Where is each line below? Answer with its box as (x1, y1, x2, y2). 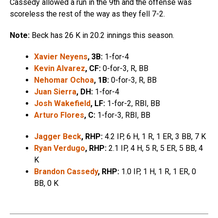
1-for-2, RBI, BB (105, 99, 160, 109)
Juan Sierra (34, 87, 76, 97)
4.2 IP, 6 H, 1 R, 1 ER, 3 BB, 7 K (103, 132, 206, 142)
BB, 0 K (34, 179, 58, 188)
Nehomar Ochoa (34, 75, 94, 85)
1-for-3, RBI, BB (95, 110, 150, 120)
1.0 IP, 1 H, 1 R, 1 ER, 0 (119, 167, 196, 177)
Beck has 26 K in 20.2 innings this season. (30, 31, 174, 40)
